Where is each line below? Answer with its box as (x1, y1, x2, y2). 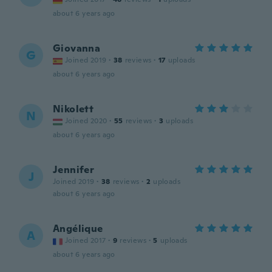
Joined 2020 (65, 116, 107, 126)
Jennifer (53, 163, 95, 176)
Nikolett (53, 103, 94, 115)
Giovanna (53, 42, 101, 55)
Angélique (53, 222, 103, 235)
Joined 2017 (65, 236, 106, 245)
